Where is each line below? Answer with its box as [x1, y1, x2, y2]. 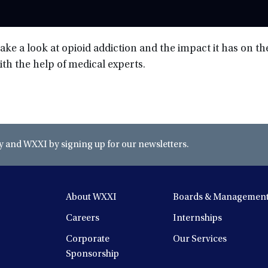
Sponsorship [66, 249, 120, 259]
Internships [172, 213, 222, 223]
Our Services [172, 234, 227, 244]
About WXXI [66, 192, 117, 202]
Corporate [66, 234, 110, 244]
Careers [66, 213, 100, 223]
